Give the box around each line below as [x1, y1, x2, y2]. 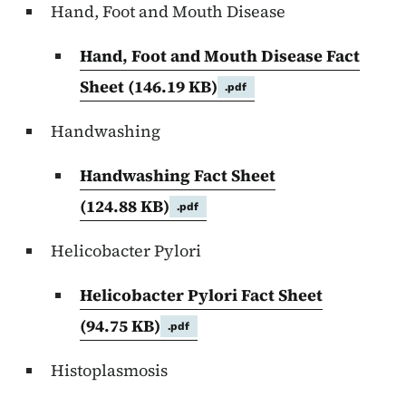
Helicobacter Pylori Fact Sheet [80, 284, 323, 307]
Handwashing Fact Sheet [80, 164, 275, 188]
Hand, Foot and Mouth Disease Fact [80, 44, 360, 68]
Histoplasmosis [51, 359, 168, 382]
